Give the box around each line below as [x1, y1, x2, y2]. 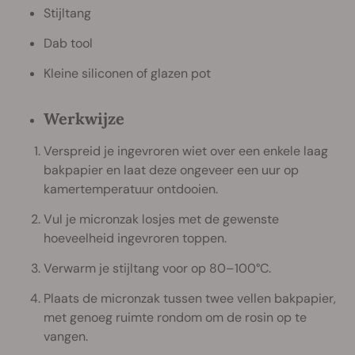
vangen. [44, 328, 88, 345]
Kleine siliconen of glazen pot [44, 65, 211, 82]
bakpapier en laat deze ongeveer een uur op [44, 162, 299, 179]
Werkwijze [44, 109, 124, 129]
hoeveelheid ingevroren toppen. [44, 230, 227, 247]
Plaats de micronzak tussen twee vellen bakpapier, [44, 290, 336, 307]
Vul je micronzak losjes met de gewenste [44, 211, 279, 228]
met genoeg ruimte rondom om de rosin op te [44, 309, 307, 326]
